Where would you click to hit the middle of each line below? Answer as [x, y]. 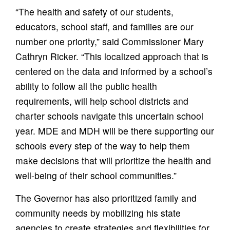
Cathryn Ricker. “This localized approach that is [112, 56]
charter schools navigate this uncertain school [109, 116]
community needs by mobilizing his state [98, 213]
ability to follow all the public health [86, 86]
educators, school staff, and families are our [104, 26]
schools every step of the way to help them [103, 145]
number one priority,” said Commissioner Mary [110, 41]
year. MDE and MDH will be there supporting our [115, 130]
